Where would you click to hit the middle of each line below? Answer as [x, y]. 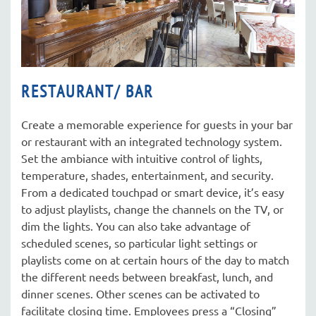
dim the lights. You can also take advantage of [136, 225]
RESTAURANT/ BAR [87, 91]
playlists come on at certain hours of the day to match [155, 259]
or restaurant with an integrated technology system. [152, 141]
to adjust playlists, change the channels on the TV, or [152, 208]
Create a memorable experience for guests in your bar [157, 124]
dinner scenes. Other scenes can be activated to [140, 293]
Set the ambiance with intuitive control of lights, [142, 158]
